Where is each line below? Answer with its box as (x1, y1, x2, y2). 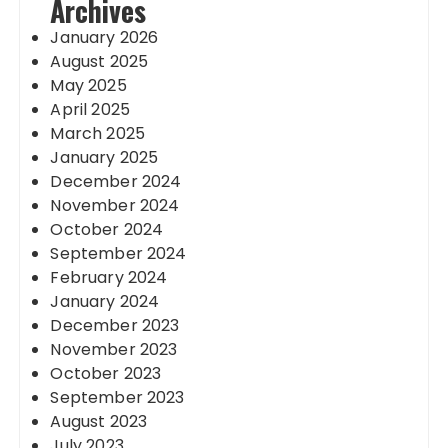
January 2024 (50, 290, 160, 313)
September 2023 (50, 386, 185, 409)
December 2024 (50, 170, 182, 193)
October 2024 (50, 218, 164, 241)
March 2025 (50, 122, 145, 145)
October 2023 (50, 362, 162, 385)
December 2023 (50, 314, 180, 337)
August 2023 (50, 410, 148, 433)
